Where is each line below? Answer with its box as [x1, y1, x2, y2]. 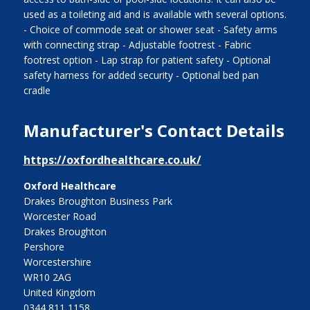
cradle [23, 83, 51, 97]
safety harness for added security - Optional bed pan [23, 68, 259, 82]
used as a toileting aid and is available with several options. [23, 7, 286, 21]
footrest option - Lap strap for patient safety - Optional [23, 53, 271, 66]
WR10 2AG [23, 270, 71, 284]
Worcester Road [23, 209, 96, 223]
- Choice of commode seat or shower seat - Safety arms [23, 22, 277, 36]
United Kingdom [23, 285, 95, 299]
